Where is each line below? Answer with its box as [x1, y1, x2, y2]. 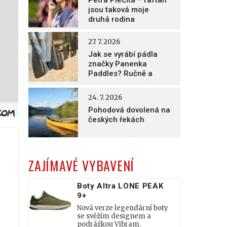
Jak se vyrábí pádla [88, 50, 158, 59]
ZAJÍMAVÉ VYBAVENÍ [28, 156, 135, 175]
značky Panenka [88, 59, 147, 68]
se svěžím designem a [77, 212, 151, 220]
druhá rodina [88, 15, 135, 24]
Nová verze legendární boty [77, 204, 168, 212]
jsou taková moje [88, 5, 149, 14]
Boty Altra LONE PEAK [77, 181, 164, 191]
